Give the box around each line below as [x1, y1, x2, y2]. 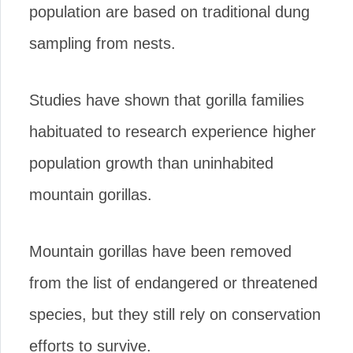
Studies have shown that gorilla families [29, 91, 304, 109]
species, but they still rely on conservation [29, 305, 321, 323]
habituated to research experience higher [29, 122, 316, 140]
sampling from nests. [29, 34, 176, 52]
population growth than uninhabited [29, 154, 273, 172]
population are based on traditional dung [29, 2, 310, 20]
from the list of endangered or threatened [29, 273, 318, 292]
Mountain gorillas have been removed [29, 242, 292, 260]
